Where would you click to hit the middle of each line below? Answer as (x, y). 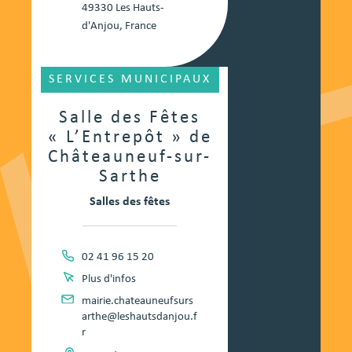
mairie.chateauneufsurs (137, 302)
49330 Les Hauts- (123, 9)
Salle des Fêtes (130, 119)
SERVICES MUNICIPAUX (130, 80)
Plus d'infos (108, 280)
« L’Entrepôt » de (130, 138)
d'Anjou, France (119, 27)
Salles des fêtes (130, 202)
